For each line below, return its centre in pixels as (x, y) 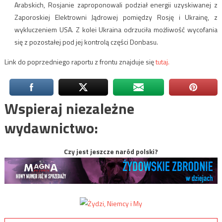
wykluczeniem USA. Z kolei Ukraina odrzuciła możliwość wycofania (116, 29)
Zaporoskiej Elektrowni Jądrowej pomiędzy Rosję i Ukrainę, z (116, 17)
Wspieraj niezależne (69, 108)
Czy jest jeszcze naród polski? (111, 151)
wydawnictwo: (51, 128)
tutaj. (162, 61)
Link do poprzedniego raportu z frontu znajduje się (80, 61)
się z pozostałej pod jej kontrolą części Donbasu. (86, 42)
